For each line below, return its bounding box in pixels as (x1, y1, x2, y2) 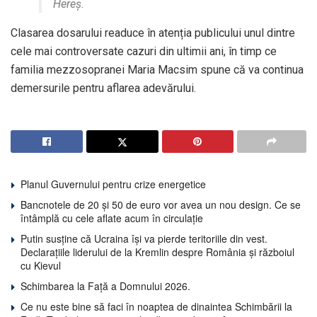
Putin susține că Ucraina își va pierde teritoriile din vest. (21, 231, 267, 246)
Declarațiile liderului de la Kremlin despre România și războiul (21, 245, 294, 260)
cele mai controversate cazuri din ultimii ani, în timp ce (11, 45, 277, 59)
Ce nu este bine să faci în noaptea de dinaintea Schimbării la (21, 299, 292, 314)
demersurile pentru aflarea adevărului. (11, 81, 196, 96)
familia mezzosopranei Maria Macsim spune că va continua (11, 63, 304, 77)
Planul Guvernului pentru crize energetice (21, 177, 206, 192)
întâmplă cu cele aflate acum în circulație (21, 211, 203, 226)
